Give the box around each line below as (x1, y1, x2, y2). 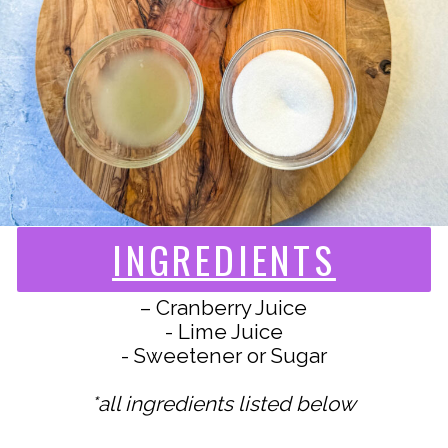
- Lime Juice (164, 319, 283, 344)
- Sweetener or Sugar (120, 343, 327, 368)
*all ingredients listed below (91, 391, 357, 416)
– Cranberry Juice (140, 295, 308, 320)
